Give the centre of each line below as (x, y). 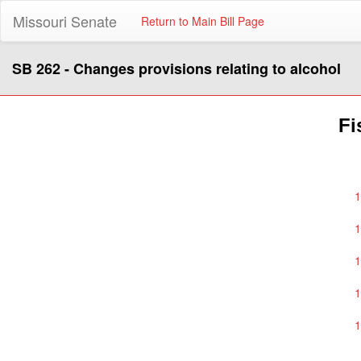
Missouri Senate (65, 21)
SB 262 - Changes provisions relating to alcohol (176, 68)
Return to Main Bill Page (203, 21)
